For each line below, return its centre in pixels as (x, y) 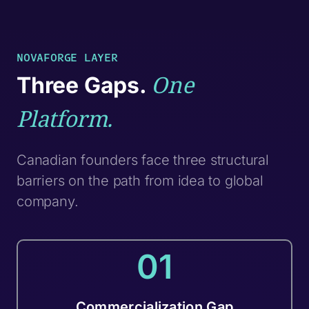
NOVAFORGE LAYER (67, 58)
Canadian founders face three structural (142, 160)
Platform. (64, 119)
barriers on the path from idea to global (140, 181)
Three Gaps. (84, 86)
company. (47, 202)
